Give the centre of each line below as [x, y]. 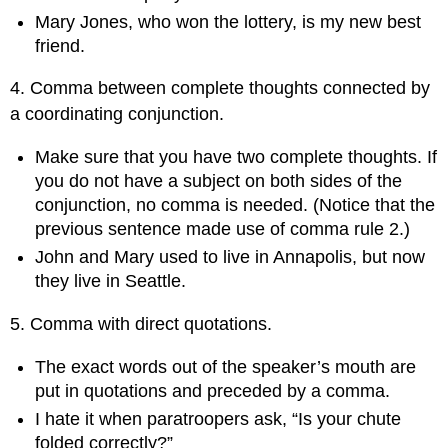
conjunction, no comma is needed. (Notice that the [235, 205]
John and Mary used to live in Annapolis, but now [230, 257]
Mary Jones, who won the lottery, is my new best [228, 21]
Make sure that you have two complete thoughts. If [236, 157]
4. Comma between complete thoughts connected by [220, 88]
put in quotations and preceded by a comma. [213, 390]
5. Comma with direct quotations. [141, 324]
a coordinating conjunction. [117, 114]
